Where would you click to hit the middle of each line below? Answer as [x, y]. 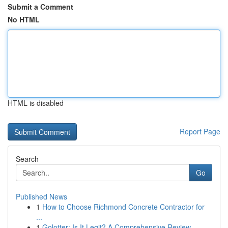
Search [27, 159]
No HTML [24, 19]
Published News [41, 196]
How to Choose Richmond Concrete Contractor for [123, 207]
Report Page [200, 131]
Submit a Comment [40, 7]
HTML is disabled [36, 103]
